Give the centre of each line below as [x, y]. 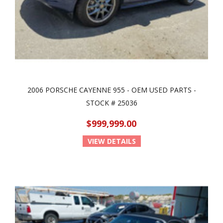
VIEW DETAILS [111, 141]
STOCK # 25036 [111, 103]
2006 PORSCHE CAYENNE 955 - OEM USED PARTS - [111, 90]
